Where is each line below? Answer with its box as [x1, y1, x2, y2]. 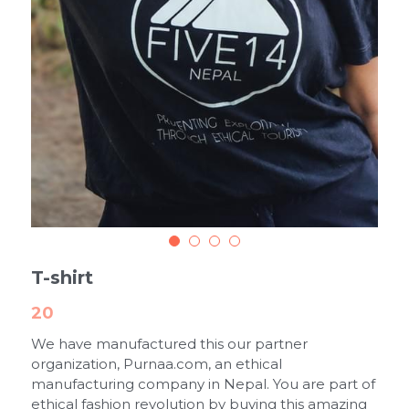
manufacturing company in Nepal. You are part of [31, 374, 375, 393]
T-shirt [31, 266, 93, 288]
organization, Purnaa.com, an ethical [31, 354, 282, 372]
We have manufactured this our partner [31, 334, 308, 352]
